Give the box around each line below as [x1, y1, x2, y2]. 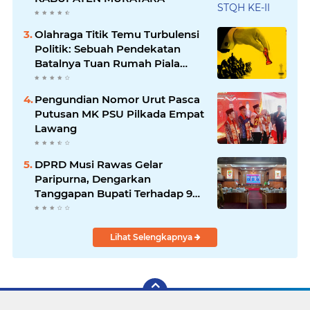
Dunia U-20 [35, 71, 94, 85]
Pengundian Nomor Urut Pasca [35, 93, 200, 107]
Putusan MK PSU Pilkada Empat [35, 107, 204, 121]
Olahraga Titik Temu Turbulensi [35, 28, 199, 42]
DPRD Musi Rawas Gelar [35, 158, 163, 172]
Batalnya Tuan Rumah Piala [35, 57, 180, 71]
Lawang [35, 122, 77, 136]
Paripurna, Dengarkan [35, 172, 151, 186]
